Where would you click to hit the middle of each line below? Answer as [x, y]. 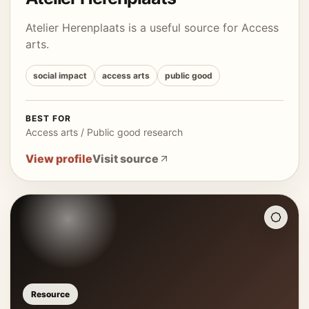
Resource [50, 294]
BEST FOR [48, 118]
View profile [59, 159]
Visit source [126, 159]
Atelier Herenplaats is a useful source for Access [152, 28]
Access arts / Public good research [104, 132]
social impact [60, 76]
